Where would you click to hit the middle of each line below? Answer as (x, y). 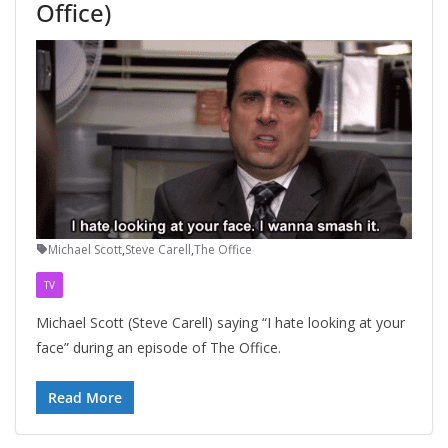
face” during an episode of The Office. (158, 347)
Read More (85, 397)
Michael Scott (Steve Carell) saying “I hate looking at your (220, 322)
